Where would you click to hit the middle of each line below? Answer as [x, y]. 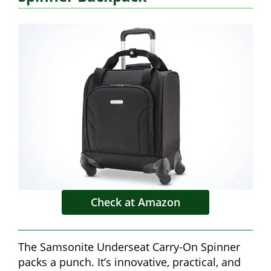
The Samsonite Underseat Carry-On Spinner [129, 247]
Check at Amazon [135, 202]
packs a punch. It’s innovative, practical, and [129, 262]
